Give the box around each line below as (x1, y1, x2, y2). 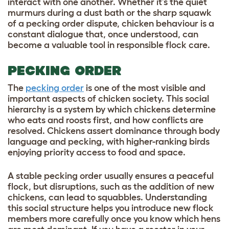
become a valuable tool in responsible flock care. (8, 39, 212, 50)
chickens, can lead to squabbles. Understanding (8, 192, 207, 202)
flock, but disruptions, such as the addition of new (8, 181, 214, 192)
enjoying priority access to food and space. (8, 147, 188, 157)
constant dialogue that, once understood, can (8, 29, 198, 39)
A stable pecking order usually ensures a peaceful (8, 170, 214, 181)
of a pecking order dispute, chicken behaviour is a (8, 18, 214, 29)
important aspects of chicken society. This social (8, 93, 209, 104)
